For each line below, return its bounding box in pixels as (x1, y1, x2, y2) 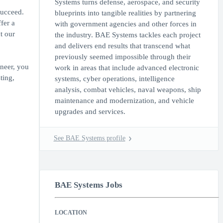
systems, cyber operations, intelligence (54, 75, 175, 83)
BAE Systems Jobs (54, 180, 122, 190)
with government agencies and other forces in (54, 20, 197, 28)
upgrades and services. (54, 108, 125, 115)
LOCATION (54, 209, 87, 217)
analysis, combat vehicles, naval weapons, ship (54, 86, 201, 94)
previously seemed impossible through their (54, 53, 191, 61)
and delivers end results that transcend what (54, 42, 190, 50)
